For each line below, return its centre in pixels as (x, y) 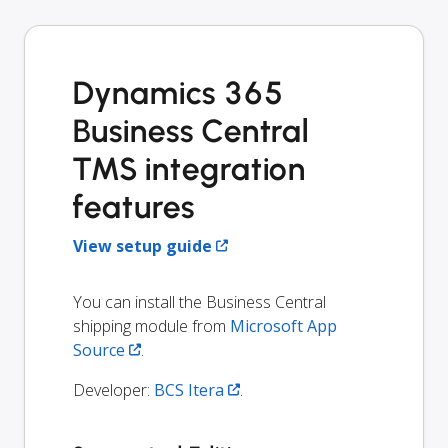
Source (99, 349)
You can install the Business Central (199, 301)
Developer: (113, 389)
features (134, 206)
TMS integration (190, 168)
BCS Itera (189, 389)
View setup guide (142, 245)
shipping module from (151, 325)
